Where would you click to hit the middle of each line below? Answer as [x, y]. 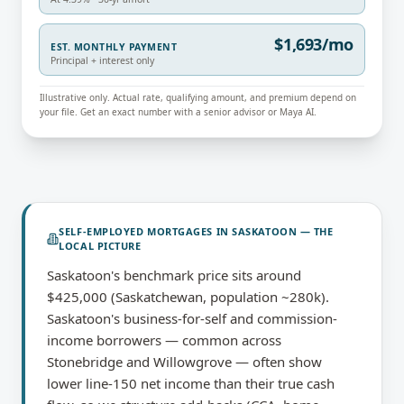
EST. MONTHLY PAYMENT [114, 47]
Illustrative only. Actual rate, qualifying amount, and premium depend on [198, 97]
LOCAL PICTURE [100, 246]
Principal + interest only [102, 60]
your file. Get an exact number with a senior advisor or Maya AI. [178, 112]
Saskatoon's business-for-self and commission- [192, 318]
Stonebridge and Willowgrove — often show [184, 362]
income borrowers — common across [164, 340]
